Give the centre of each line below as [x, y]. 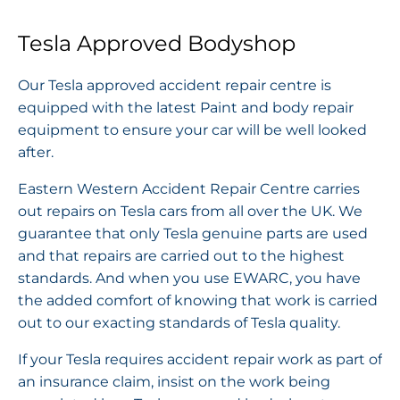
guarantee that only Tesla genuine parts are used [193, 233]
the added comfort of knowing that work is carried [198, 300]
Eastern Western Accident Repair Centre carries [189, 188]
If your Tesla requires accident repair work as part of [200, 359]
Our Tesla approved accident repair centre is [175, 85]
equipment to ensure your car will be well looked [192, 129]
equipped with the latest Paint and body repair [186, 107]
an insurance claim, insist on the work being [174, 381]
